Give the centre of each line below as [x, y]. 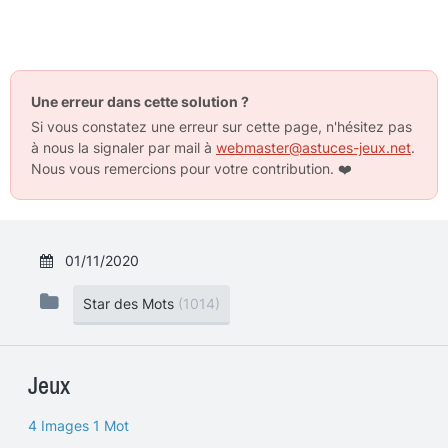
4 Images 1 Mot [78, 425]
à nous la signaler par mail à [123, 147]
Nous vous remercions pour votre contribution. [184, 168]
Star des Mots [128, 303]
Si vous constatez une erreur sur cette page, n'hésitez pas [221, 126]
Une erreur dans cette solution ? [140, 101]
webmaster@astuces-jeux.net [313, 147]
